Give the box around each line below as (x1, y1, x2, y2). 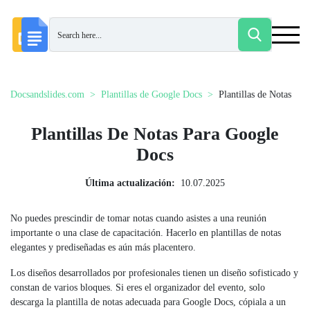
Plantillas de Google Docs (101, 89, 202, 100)
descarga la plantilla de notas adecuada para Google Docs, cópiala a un (10, 297, 286, 307)
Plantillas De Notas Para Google (31, 124, 279, 144)
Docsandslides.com (10, 89, 84, 100)
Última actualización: (85, 178, 175, 188)
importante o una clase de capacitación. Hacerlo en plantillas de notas (10, 228, 281, 238)
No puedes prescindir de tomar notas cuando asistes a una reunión (10, 213, 266, 224)
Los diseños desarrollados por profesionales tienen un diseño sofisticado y (10, 268, 298, 278)
